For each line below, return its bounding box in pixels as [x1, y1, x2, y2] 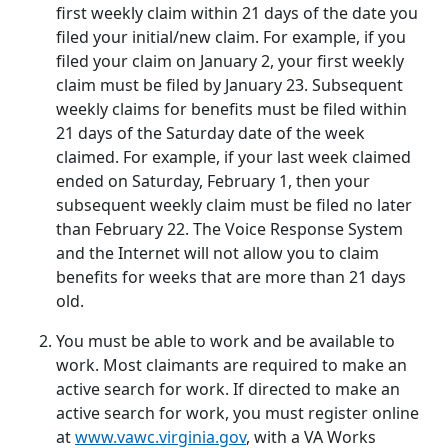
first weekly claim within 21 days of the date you [56, 2, 418, 25]
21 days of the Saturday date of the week [56, 122, 365, 145]
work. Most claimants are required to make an [56, 354, 407, 377]
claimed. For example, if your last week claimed [56, 146, 411, 169]
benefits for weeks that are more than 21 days [56, 266, 406, 289]
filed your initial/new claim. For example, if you [56, 26, 406, 49]
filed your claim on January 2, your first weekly [56, 50, 404, 73]
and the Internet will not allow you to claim [56, 242, 379, 265]
